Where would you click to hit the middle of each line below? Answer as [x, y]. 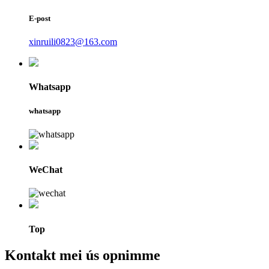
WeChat [46, 170]
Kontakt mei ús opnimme [83, 255]
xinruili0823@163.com [73, 42]
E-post [40, 19]
